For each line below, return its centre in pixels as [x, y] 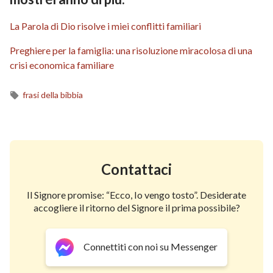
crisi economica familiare [62, 65]
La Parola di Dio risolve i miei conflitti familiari [105, 26]
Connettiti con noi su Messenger [151, 247]
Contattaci [136, 169]
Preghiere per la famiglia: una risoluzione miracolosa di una [131, 50]
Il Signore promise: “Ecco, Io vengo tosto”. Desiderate [136, 194]
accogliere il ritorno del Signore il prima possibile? [136, 207]
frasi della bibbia [53, 94]
